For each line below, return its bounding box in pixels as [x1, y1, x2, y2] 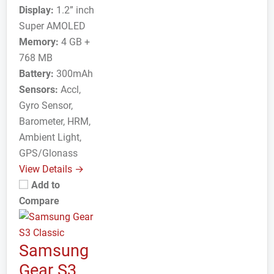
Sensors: [19, 84, 58, 95]
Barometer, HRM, [19, 116, 91, 127]
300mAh [54, 68, 93, 80]
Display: [19, 4, 54, 16]
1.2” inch [54, 4, 94, 16]
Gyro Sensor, [19, 100, 73, 111]
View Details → [19, 163, 84, 175]
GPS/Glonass [19, 147, 78, 159]
